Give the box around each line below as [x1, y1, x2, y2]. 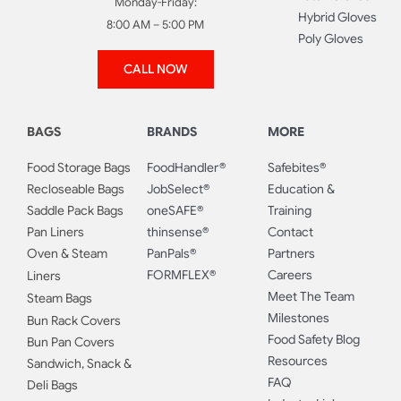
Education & [267, 181, 335, 198]
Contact [267, 224, 313, 241]
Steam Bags [26, 290, 92, 307]
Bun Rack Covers [26, 312, 121, 329]
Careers [267, 267, 312, 284]
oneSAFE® [147, 202, 204, 219]
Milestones [267, 310, 329, 327]
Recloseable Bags [26, 181, 124, 198]
